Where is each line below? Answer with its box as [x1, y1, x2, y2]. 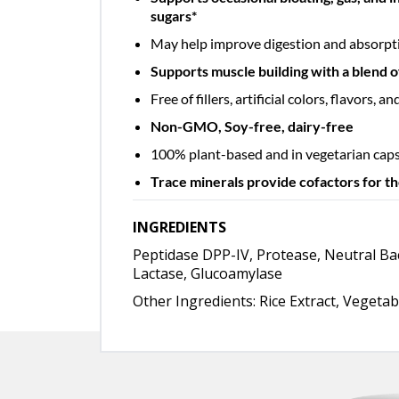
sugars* [151, 7, 197, 24]
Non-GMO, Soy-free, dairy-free [151, 118, 354, 134]
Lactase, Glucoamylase [133, 264, 282, 283]
